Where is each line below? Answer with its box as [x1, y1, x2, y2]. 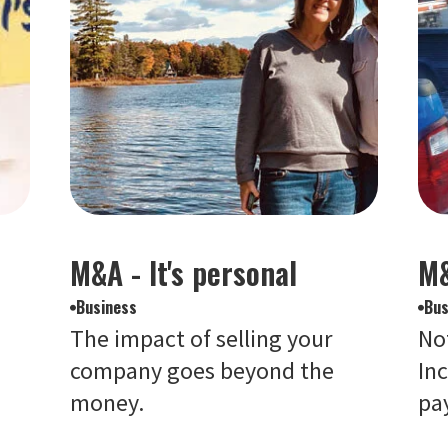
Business [75, 295, 137, 319]
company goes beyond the [69, 355, 334, 386]
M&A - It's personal [69, 250, 297, 295]
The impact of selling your [69, 323, 332, 354]
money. [69, 387, 144, 418]
